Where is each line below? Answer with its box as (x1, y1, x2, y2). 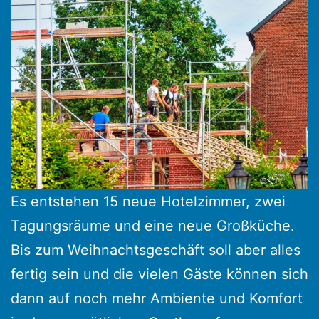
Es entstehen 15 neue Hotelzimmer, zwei (11, 193, 286, 211)
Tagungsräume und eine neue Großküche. (11, 217, 295, 235)
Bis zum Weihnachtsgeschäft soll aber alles (11, 241, 300, 259)
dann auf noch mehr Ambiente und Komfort (11, 290, 303, 308)
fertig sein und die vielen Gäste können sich (11, 266, 308, 283)
